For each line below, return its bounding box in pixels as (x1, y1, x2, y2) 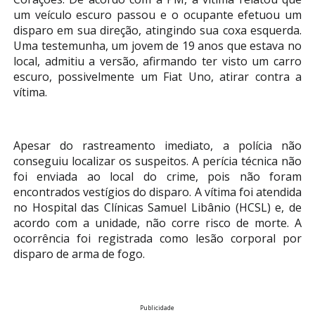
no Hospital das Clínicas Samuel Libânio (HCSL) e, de (13, 200, 302, 216)
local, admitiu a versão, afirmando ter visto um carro (13, 53, 302, 70)
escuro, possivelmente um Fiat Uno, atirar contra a (13, 69, 302, 85)
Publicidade (140, 303, 175, 313)
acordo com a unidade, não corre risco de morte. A (13, 215, 302, 231)
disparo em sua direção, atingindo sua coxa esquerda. (13, 22, 302, 39)
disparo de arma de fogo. (13, 246, 145, 262)
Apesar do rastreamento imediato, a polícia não (13, 138, 302, 154)
